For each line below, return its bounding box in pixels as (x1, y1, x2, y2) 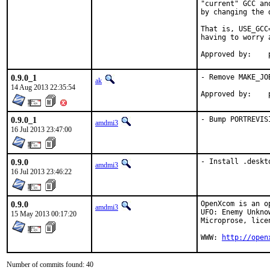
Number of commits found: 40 (7, 260, 93, 269)
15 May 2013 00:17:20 (11, 210, 77, 218)
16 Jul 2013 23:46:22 (11, 168, 72, 176)
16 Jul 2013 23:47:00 (11, 125, 72, 134)
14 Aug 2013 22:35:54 (11, 83, 75, 92)
